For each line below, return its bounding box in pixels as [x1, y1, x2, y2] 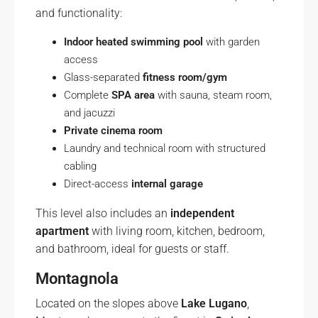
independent [170, 207, 234, 220]
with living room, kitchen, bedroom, [89, 224, 265, 238]
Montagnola [35, 270, 119, 287]
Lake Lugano [181, 297, 247, 310]
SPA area [111, 89, 155, 102]
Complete [64, 89, 111, 102]
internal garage [131, 177, 203, 190]
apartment [35, 224, 89, 238]
